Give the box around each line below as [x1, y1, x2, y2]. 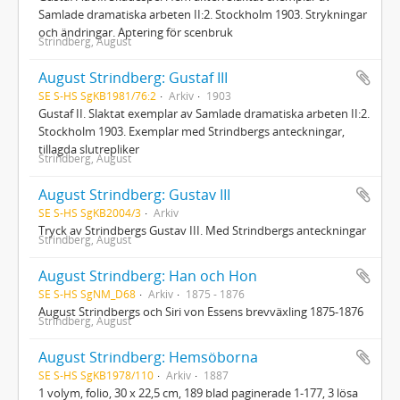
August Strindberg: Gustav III [38, 184, 230, 204]
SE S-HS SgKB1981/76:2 [38, 87, 156, 103]
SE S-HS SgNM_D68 [38, 286, 136, 301]
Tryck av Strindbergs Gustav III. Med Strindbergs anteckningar [38, 221, 366, 238]
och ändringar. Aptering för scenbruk [38, 23, 233, 40]
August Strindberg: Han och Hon [38, 265, 257, 286]
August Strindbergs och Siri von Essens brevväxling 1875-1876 [38, 303, 363, 320]
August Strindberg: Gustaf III [38, 67, 228, 87]
